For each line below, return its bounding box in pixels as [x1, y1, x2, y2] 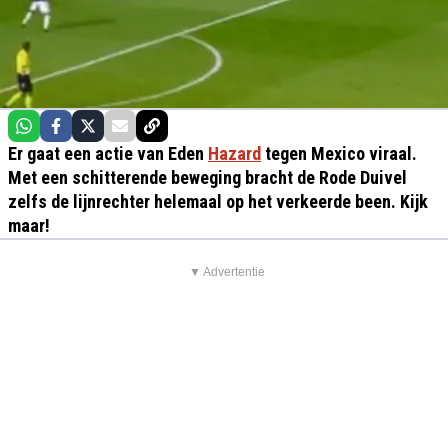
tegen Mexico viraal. [261, 143, 417, 164]
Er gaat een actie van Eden [8, 143, 208, 164]
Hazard [208, 143, 261, 164]
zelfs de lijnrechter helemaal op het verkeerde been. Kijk [8, 191, 428, 212]
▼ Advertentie [188, 265, 265, 279]
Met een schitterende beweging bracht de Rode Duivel [8, 167, 407, 188]
